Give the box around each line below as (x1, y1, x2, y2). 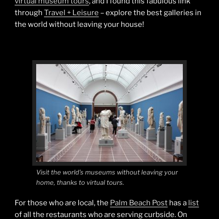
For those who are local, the (15, 198, 110, 208)
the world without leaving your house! (15, 20, 144, 29)
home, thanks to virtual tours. (36, 178, 124, 186)
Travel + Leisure (44, 8, 99, 18)
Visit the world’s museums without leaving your (36, 168, 178, 176)
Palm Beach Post (110, 198, 168, 208)
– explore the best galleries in (99, 8, 201, 18)
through (15, 8, 44, 18)
